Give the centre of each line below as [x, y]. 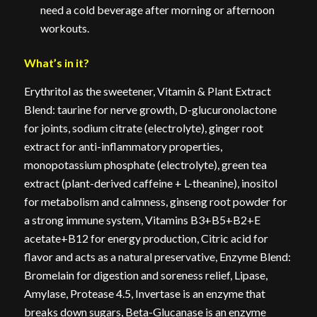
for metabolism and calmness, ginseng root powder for [155, 201]
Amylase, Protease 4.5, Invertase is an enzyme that [144, 293]
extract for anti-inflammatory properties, [123, 146]
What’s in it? [56, 63]
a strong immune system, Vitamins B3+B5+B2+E [142, 219]
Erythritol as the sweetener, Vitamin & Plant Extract [147, 91]
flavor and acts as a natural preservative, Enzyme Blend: [157, 256]
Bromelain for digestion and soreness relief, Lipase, [145, 275]
